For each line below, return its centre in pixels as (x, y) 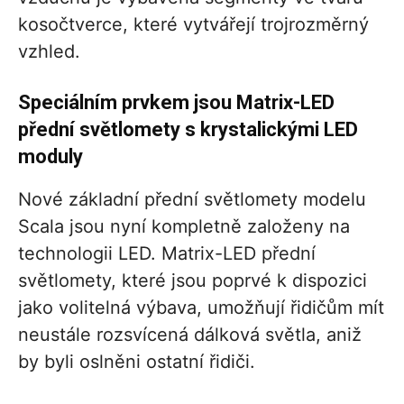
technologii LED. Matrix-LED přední (167, 254)
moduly (50, 157)
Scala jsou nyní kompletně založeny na (184, 227)
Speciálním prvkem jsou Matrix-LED (176, 103)
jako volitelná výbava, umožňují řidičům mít (201, 308)
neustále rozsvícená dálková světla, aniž (190, 335)
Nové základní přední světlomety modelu (192, 200)
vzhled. (49, 52)
